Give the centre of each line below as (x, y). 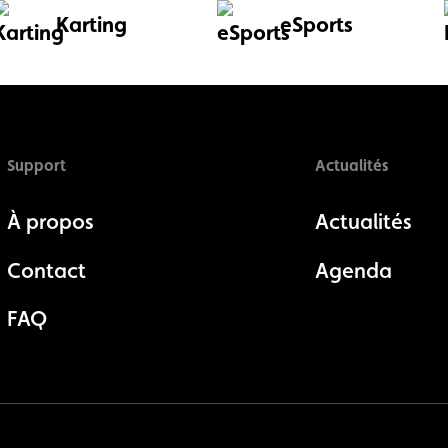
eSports (317, 24)
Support (36, 165)
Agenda (353, 270)
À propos (50, 221)
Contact (46, 270)
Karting (92, 24)
